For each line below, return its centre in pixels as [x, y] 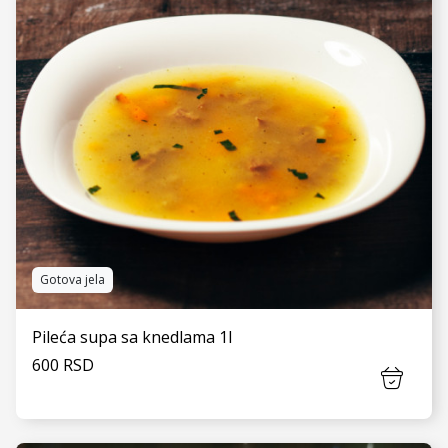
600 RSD [63, 365]
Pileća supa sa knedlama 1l [132, 337]
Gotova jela [72, 279]
